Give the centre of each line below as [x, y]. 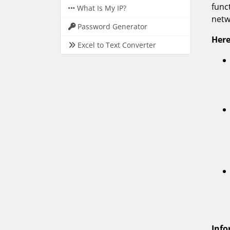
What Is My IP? [102, 8]
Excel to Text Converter [117, 45]
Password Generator [112, 26]
